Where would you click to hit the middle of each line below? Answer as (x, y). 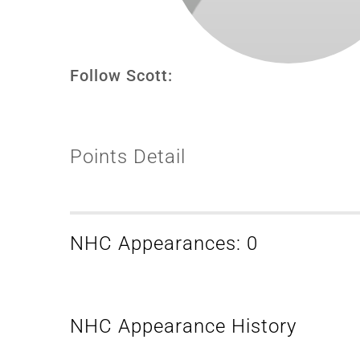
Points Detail (128, 156)
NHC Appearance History (183, 326)
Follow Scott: (121, 75)
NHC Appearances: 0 (164, 243)
